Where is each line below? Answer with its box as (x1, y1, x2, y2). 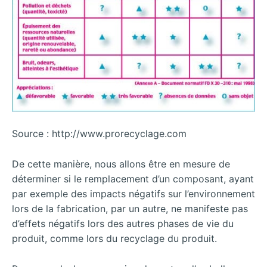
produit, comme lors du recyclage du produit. (12, 232, 217, 245)
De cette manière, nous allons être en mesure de (12, 158, 230, 170)
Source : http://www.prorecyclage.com (12, 128, 187, 140)
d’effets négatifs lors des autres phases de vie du (12, 218, 234, 230)
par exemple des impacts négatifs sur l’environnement (12, 188, 255, 200)
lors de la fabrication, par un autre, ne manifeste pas (12, 203, 248, 215)
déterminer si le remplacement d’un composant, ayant (12, 173, 254, 185)
